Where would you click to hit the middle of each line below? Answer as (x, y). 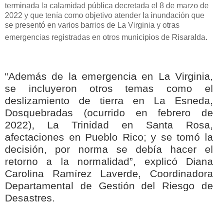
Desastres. (30, 198)
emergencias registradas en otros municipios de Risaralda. (106, 37)
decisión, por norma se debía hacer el (109, 150)
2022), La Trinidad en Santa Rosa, (109, 125)
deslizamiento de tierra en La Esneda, (109, 101)
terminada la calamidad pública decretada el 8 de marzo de (107, 5)
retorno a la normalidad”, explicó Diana (109, 162)
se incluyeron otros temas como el (109, 89)
